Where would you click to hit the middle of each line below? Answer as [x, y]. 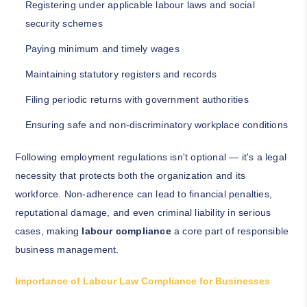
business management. [67, 250]
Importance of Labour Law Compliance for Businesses [142, 281]
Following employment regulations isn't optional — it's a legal [150, 157]
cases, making [48, 231]
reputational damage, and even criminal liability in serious [143, 213]
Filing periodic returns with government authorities [137, 100]
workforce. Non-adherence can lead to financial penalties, [143, 194]
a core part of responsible [230, 231]
